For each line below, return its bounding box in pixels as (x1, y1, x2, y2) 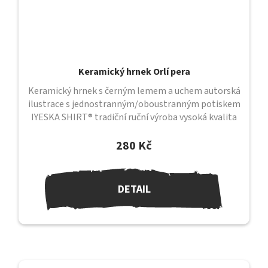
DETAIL (117, 181, 151, 197)
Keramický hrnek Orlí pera (78, 65, 190, 79)
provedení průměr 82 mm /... (77, 124, 191, 138)
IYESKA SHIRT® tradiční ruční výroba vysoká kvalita (31, 111, 237, 124)
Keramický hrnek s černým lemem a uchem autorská (28, 84, 240, 98)
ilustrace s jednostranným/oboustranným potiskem (28, 98, 240, 111)
